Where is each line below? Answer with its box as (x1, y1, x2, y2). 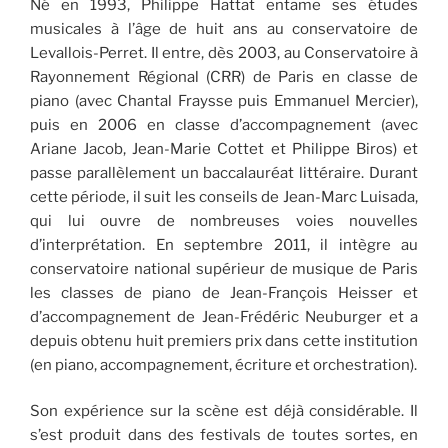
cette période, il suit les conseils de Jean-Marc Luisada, (30, 187, 418, 206)
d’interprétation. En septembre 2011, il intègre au (30, 235, 418, 254)
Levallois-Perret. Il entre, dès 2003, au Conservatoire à (30, 43, 418, 62)
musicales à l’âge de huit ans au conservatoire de (30, 19, 418, 38)
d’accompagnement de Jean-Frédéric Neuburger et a (30, 307, 418, 326)
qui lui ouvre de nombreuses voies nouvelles (30, 211, 418, 230)
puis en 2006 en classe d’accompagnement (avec (30, 115, 418, 134)
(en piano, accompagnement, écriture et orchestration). (30, 355, 417, 374)
